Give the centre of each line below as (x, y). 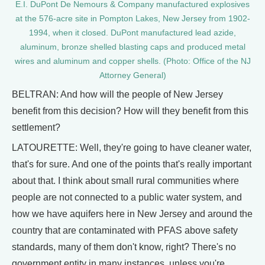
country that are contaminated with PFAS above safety (125, 231)
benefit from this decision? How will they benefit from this (130, 111)
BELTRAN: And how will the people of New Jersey (117, 95)
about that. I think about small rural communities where (125, 181)
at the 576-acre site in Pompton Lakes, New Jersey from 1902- (132, 19)
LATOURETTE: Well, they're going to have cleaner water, (132, 148)
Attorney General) (132, 76)
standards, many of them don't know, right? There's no (124, 247)
